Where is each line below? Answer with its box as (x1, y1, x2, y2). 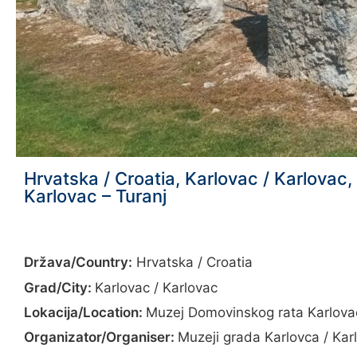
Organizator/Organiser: (24, 329, 178, 346)
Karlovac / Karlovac (95, 279, 218, 296)
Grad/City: (24, 279, 95, 296)
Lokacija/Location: (24, 304, 146, 320)
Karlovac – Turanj (24, 185, 167, 206)
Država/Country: (24, 254, 132, 271)
